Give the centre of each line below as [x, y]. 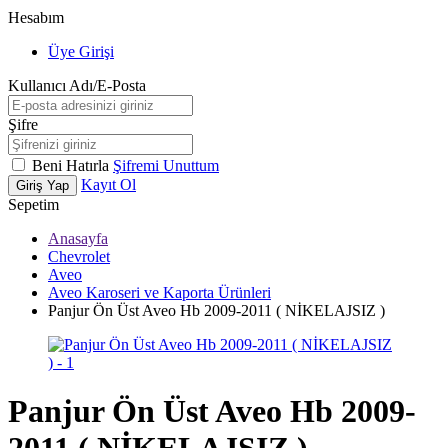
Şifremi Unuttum [166, 165]
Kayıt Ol [108, 184]
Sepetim [33, 204]
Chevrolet [79, 256]
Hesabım [36, 17]
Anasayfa [78, 238]
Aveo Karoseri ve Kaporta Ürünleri [159, 292]
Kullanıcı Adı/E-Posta [77, 85]
